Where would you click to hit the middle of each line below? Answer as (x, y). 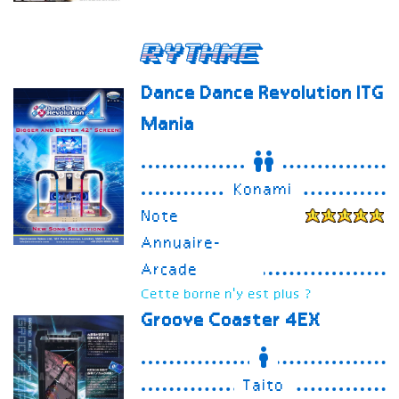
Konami (264, 191)
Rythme (199, 54)
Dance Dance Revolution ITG (264, 95)
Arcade (171, 271)
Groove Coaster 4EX (232, 322)
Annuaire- (182, 244)
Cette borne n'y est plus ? (228, 295)
